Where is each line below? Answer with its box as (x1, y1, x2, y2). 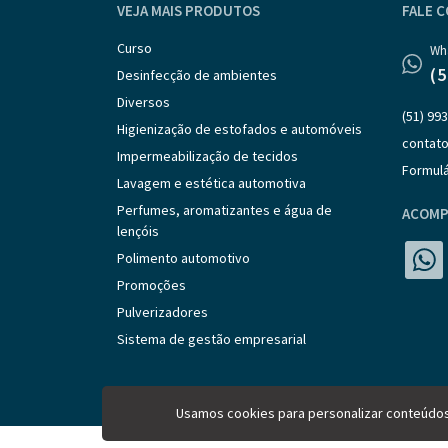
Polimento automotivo (117, 248, 250, 267)
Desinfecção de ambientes (117, 65, 277, 84)
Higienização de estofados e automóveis (117, 119, 362, 138)
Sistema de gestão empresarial (117, 329, 306, 348)
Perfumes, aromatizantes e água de (117, 200, 332, 219)
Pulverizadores (117, 302, 208, 321)
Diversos (117, 92, 170, 111)
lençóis (117, 221, 159, 240)
